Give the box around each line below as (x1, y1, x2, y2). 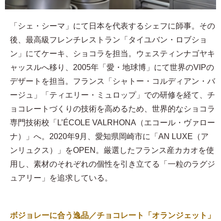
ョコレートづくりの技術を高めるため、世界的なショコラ (10, 105, 215, 113)
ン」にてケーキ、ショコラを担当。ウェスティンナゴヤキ (10, 49, 215, 58)
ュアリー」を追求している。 (10, 174, 112, 183)
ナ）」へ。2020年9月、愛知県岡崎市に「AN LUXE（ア (10, 132, 209, 141)
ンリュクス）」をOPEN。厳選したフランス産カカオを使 (10, 146, 214, 155)
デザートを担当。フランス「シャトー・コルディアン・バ (10, 77, 215, 86)
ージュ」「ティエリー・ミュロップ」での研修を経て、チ (10, 91, 215, 100)
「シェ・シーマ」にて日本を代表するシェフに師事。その (10, 22, 215, 31)
